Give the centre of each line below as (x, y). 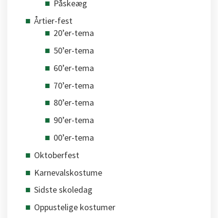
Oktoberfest (57, 155)
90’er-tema (74, 120)
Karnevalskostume (68, 172)
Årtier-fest (53, 21)
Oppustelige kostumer (75, 207)
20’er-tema (74, 33)
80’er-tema (74, 103)
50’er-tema (74, 51)
